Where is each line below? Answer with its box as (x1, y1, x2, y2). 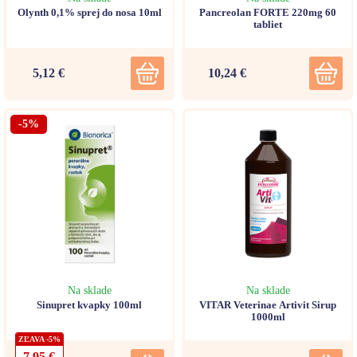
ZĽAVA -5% (18, 334, 61, 343)
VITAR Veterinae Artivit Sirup (199, 298, 336, 311)
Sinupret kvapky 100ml (37, 298, 142, 311)
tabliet (253, 18, 282, 30)
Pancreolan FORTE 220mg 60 (199, 6, 336, 18)
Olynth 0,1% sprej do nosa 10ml (17, 6, 162, 18)
